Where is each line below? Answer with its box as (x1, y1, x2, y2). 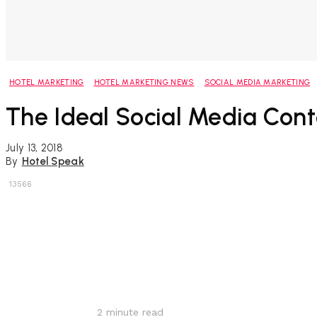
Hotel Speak (21, 155, 84, 168)
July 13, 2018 (6, 141, 63, 154)
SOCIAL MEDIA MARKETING (204, 78, 311, 88)
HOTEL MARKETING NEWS (93, 78, 195, 88)
